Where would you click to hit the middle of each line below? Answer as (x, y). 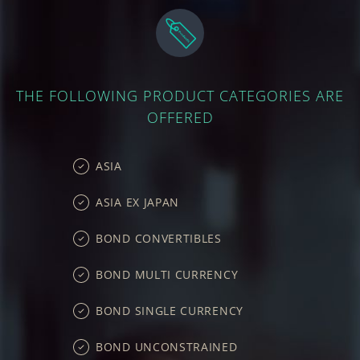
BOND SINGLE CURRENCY (170, 311)
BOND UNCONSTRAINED (167, 347)
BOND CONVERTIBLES (159, 239)
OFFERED (180, 118)
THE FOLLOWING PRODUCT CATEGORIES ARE (180, 96)
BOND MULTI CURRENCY (167, 275)
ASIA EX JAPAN (138, 202)
